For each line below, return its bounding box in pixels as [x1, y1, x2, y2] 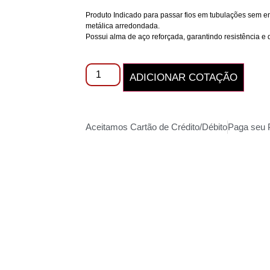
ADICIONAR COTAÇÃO [130, 71, 238, 83]
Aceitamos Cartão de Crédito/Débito [86, 121, 227, 132]
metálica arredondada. [86, 22, 160, 31]
